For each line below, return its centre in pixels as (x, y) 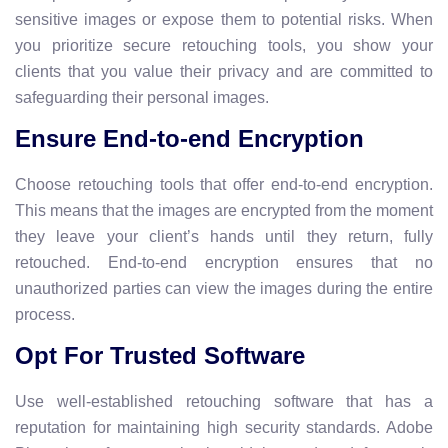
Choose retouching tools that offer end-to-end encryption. (224, 184)
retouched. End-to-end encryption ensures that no (224, 262)
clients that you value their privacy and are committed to (224, 71)
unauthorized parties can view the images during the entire (224, 288)
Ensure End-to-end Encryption (189, 138)
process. (45, 314)
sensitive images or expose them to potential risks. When (224, 19)
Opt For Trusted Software (160, 355)
